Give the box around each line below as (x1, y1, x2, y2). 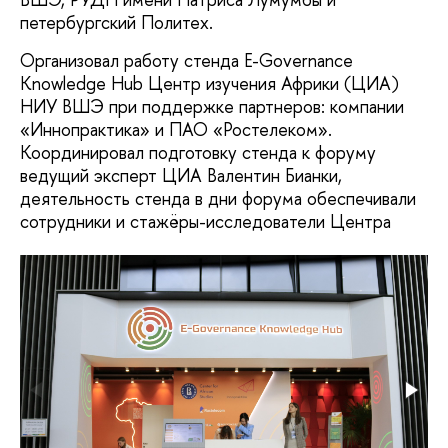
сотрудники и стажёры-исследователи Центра (20, 208, 391, 234)
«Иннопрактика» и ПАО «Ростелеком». (20, 116, 332, 142)
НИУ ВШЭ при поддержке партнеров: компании (20, 93, 404, 119)
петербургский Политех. (20, 10, 218, 36)
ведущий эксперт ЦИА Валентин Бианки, (20, 162, 342, 188)
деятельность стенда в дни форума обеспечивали (20, 185, 416, 211)
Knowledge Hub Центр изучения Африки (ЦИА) (20, 70, 399, 96)
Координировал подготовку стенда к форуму (20, 139, 376, 165)
